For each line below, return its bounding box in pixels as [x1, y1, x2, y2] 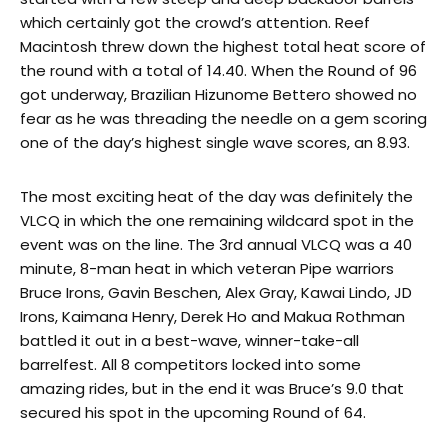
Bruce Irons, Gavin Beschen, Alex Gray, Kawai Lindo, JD [20, 281, 412, 303]
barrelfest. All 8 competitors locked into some [20, 353, 361, 375]
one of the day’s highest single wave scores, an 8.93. [20, 131, 410, 153]
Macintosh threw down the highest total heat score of [20, 35, 426, 57]
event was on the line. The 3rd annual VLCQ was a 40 [20, 233, 412, 255]
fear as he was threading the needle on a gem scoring [20, 107, 427, 129]
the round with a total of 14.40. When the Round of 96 [20, 59, 417, 81]
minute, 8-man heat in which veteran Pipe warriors [20, 257, 394, 279]
